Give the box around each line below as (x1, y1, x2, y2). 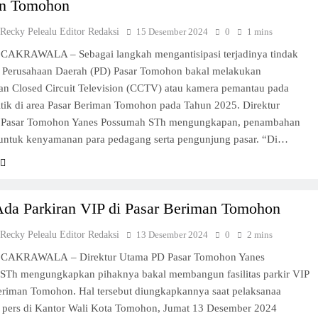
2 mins (247, 229, 273, 240)
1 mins (247, 26, 273, 37)
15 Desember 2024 (136, 26, 209, 37)
